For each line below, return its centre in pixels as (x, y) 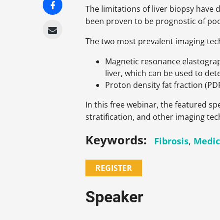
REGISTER (114, 168)
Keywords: (116, 140)
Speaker (115, 197)
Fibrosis (172, 141)
